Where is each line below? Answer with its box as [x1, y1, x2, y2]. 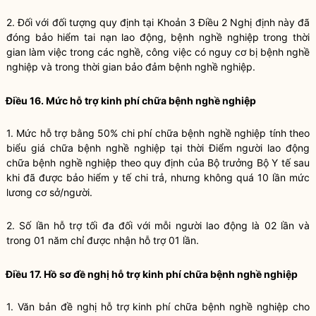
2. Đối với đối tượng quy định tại [6, 16, 157, 28]
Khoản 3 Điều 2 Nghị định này [157, 16, 295, 28]
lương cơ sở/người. [6, 186, 92, 198]
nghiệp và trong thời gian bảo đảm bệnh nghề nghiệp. [6, 61, 255, 73]
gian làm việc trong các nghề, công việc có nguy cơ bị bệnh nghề [6, 46, 310, 58]
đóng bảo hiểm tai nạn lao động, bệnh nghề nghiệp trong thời [6, 31, 310, 43]
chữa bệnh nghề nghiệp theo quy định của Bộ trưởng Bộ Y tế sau [6, 157, 310, 169]
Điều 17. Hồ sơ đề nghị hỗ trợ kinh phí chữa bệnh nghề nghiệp [6, 268, 298, 280]
